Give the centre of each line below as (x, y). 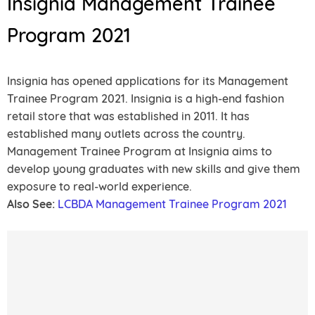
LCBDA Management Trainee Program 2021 (172, 204)
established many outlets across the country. (126, 134)
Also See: (31, 204)
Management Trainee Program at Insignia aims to (140, 151)
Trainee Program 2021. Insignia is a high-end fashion (146, 98)
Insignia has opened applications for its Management (148, 81)
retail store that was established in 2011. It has (128, 116)
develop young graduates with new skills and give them (154, 169)
